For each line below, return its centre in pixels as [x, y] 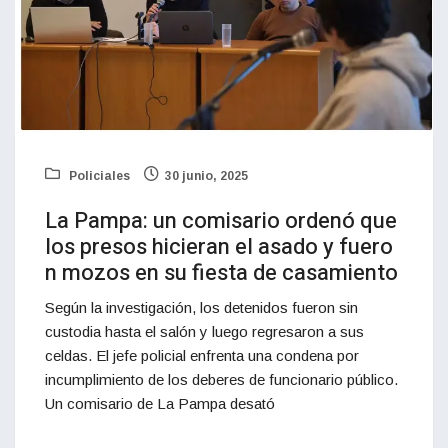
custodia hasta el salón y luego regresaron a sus [204, 331]
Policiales [98, 175]
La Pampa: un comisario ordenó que [221, 220]
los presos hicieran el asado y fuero [219, 246]
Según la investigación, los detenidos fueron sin [201, 307]
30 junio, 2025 [206, 175]
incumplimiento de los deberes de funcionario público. [221, 379]
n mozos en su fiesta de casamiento [221, 272]
